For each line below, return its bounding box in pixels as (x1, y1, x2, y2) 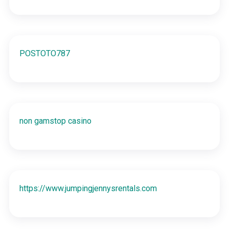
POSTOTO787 (19, 48, 70, 58)
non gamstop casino (19, 116, 91, 126)
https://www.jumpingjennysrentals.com (19, 183, 157, 193)
